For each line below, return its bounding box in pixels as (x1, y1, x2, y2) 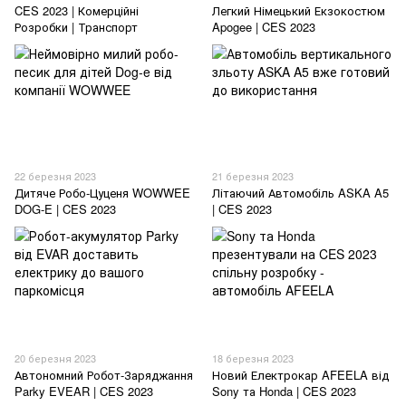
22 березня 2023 (14, 168, 96, 183)
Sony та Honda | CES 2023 (212, 382, 356, 400)
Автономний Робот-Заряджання (14, 365, 193, 383)
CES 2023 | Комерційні (14, 2, 139, 20)
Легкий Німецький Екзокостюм (212, 2, 385, 20)
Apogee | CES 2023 (212, 18, 315, 36)
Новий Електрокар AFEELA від (212, 365, 389, 383)
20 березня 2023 (14, 350, 96, 365)
